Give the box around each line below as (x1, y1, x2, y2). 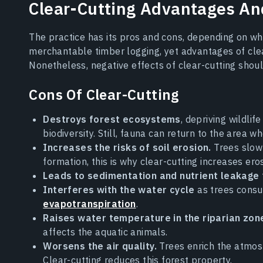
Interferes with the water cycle (43, 184, 195, 196)
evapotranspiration (43, 198, 136, 210)
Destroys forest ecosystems (43, 113, 181, 126)
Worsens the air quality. (43, 240, 157, 252)
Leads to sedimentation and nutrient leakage (43, 170, 259, 182)
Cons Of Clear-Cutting (29, 85, 179, 104)
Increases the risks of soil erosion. (43, 141, 211, 154)
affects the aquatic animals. (43, 226, 168, 238)
